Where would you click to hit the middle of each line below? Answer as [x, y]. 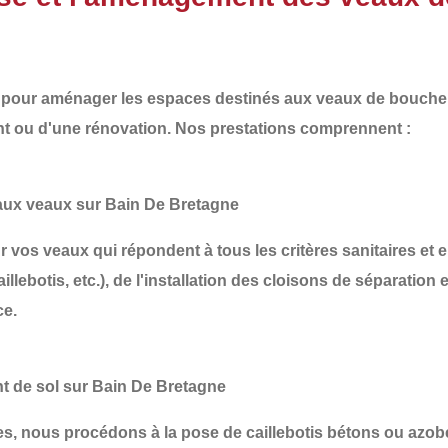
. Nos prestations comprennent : [289, 128]
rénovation [126, 128]
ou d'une [47, 128]
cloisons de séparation [349, 280]
